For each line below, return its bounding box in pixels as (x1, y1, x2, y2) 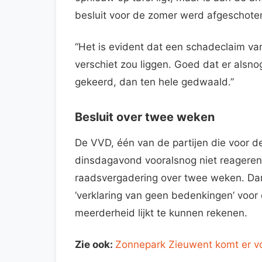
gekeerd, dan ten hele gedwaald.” (75, 75, 234, 88)
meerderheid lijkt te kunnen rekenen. (75, 206, 247, 219)
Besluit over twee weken (75, 109, 215, 124)
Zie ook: (75, 238, 115, 250)
